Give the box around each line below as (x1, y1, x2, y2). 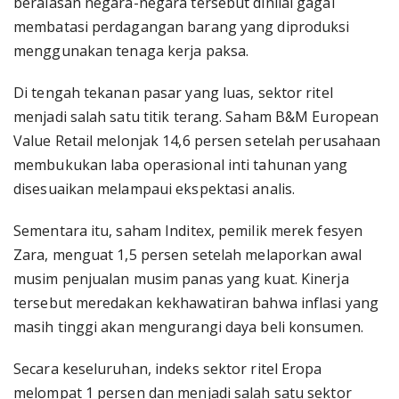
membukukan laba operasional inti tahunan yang (13, 155, 348, 175)
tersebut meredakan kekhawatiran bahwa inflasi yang (13, 293, 379, 313)
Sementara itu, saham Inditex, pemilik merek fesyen (13, 221, 363, 240)
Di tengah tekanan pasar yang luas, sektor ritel (13, 83, 333, 102)
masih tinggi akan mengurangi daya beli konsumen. (13, 317, 363, 337)
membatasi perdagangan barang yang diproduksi (13, 17, 350, 37)
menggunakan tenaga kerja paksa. (13, 41, 249, 61)
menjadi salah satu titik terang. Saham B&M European (13, 107, 379, 126)
